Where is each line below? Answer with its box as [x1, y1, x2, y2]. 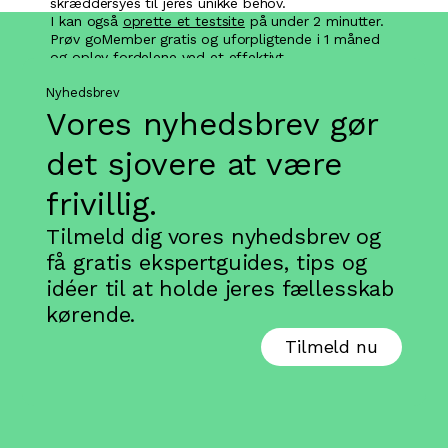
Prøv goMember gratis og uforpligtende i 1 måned [50, 31, 380, 48]
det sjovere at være [46, 145, 342, 184]
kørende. [46, 302, 136, 328]
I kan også [50, 13, 123, 30]
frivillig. [46, 185, 157, 224]
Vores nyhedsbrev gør [46, 105, 378, 144]
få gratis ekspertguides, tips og [46, 250, 367, 276]
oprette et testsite [122, 13, 245, 30]
